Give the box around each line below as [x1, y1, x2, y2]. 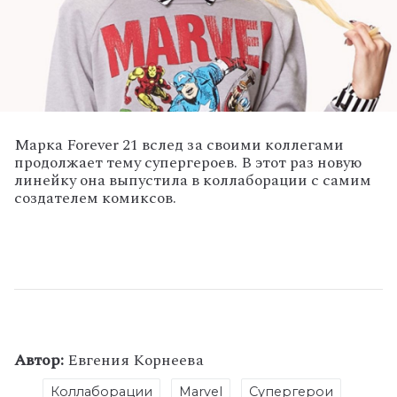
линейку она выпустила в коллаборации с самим [14, 167, 371, 192]
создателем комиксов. [14, 185, 176, 210]
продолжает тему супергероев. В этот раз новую [14, 150, 362, 175]
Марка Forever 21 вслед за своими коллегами [14, 132, 344, 157]
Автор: [14, 347, 64, 372]
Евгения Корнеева [64, 347, 204, 372]
